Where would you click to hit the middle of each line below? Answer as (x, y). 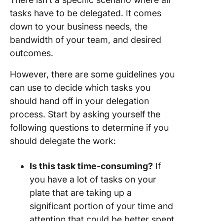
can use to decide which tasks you (80, 88)
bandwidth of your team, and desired (86, 40)
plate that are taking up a (81, 193)
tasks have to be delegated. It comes (86, 13)
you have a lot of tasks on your (93, 179)
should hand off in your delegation (79, 101)
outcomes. (33, 53)
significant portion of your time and (101, 206)
